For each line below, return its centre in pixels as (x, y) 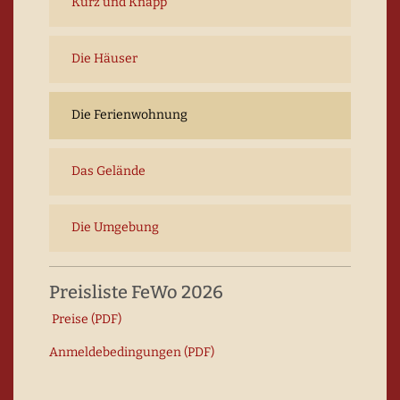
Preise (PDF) (87, 319)
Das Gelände (108, 171)
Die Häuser (104, 58)
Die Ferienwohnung (129, 115)
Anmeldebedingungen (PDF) (132, 352)
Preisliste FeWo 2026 (136, 292)
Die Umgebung (115, 227)
